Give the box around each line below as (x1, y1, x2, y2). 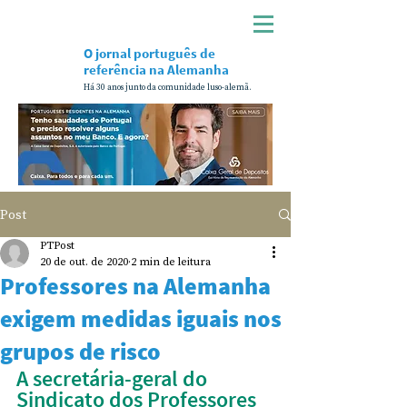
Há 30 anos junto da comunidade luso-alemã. (84, 82, 252, 93)
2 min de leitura (131, 254, 211, 269)
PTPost (40, 238, 74, 253)
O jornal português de (84, 45, 215, 62)
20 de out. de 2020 (40, 254, 128, 269)
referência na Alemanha (84, 61, 229, 78)
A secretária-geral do (16, 364, 212, 392)
